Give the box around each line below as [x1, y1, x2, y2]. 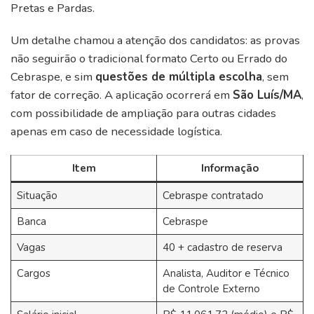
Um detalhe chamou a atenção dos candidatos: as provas [11, 32, 300, 49]
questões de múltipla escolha [95, 69, 262, 86]
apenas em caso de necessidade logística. [11, 123, 222, 140]
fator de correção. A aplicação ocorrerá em [11, 87, 233, 104]
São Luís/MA [233, 87, 301, 104]
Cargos [16, 266, 50, 281]
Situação [16, 189, 57, 203]
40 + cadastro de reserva [162, 240, 282, 255]
